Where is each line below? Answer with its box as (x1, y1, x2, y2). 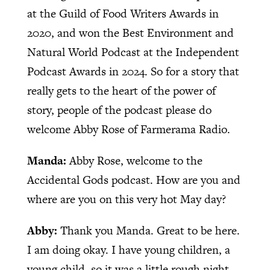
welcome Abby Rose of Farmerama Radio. (27, 121, 230, 137)
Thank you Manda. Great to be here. (60, 222, 240, 239)
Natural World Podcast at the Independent (27, 43, 239, 60)
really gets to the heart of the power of (27, 82, 216, 99)
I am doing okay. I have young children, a (27, 241, 230, 258)
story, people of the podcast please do (27, 101, 212, 118)
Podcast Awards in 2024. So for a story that (27, 63, 239, 80)
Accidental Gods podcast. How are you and (27, 171, 240, 188)
